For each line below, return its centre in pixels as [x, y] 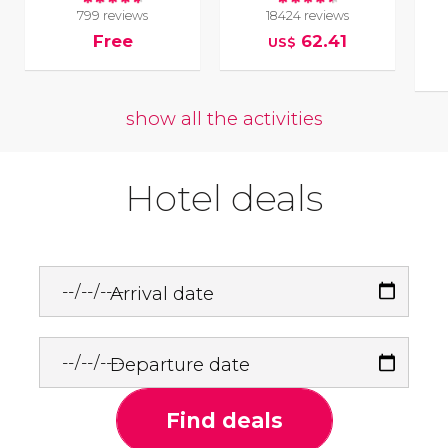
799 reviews [113, 15]
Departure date [180, 365]
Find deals [224, 421]
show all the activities [224, 119]
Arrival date [162, 293]
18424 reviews [308, 15]
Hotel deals [224, 198]
